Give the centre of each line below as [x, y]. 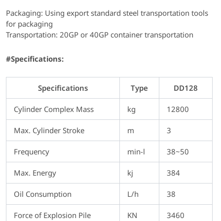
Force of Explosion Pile [52, 215]
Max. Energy [35, 172]
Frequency [32, 151]
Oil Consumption [43, 194]
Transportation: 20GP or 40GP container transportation [100, 35]
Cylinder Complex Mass [54, 109]
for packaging [29, 24]
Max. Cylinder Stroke [49, 130]
